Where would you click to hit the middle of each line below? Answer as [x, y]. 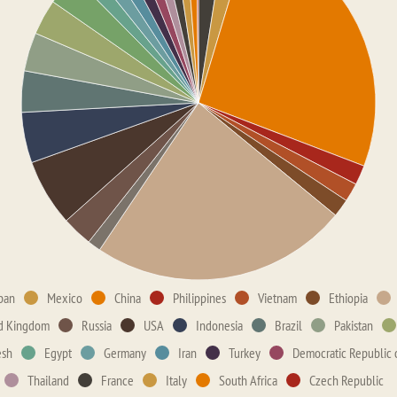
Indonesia [219, 325]
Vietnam [277, 298]
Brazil [288, 325]
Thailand [48, 380]
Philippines [199, 298]
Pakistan [354, 325]
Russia [97, 325]
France [117, 380]
